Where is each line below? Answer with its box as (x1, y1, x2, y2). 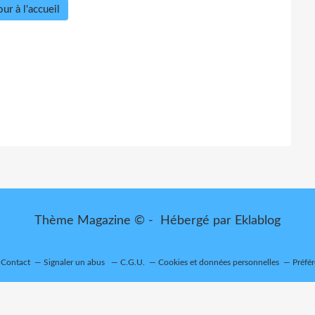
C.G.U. (120, 257, 145, 266)
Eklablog (235, 214, 281, 227)
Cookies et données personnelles (158, 257, 279, 266)
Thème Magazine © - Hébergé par (34, 214, 235, 227)
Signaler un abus (44, 257, 107, 266)
